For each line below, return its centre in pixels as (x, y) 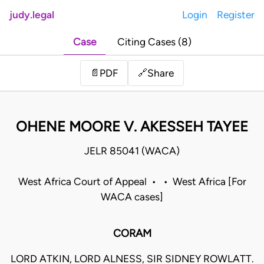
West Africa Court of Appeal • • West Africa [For (132, 182)
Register (236, 15)
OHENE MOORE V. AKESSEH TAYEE (132, 127)
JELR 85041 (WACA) (132, 151)
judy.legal (32, 15)
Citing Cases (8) (154, 42)
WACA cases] (132, 197)
